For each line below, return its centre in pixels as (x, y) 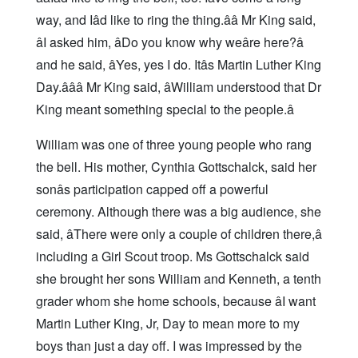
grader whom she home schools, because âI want (176, 301)
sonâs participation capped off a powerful (152, 189)
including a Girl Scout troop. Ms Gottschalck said (173, 257)
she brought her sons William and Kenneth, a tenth (179, 279)
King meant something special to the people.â (165, 109)
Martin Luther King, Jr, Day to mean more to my (168, 324)
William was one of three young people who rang (174, 145)
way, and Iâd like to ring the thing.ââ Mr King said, (176, 20)
